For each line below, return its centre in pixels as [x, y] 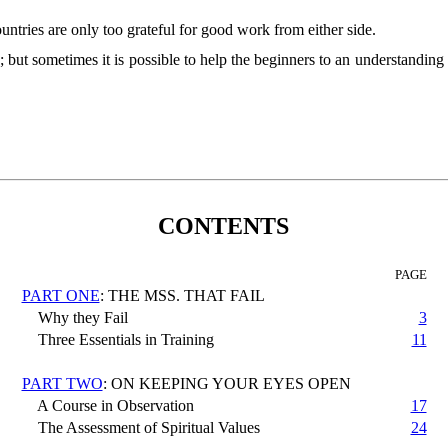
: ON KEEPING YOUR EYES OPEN [226, 383]
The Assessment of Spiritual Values [140, 427]
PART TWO [62, 383]
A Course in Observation [107, 405]
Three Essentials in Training [117, 339]
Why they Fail [74, 317]
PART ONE [60, 295]
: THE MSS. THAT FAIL [182, 295]
